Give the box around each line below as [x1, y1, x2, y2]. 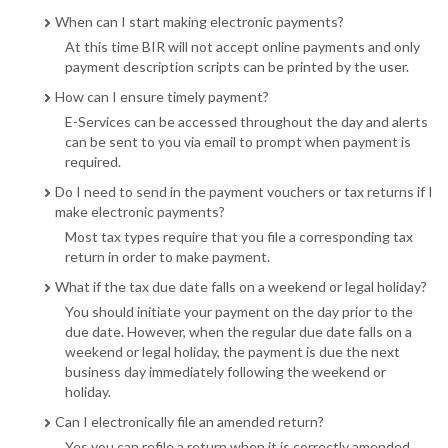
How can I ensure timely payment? [55, 88, 269, 105]
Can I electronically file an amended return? [55, 413, 324, 430]
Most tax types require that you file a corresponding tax [65, 228, 413, 245]
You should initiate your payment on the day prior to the [65, 303, 413, 320]
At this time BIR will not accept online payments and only [65, 38, 420, 55]
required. [65, 153, 121, 170]
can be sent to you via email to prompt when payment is [65, 133, 411, 150]
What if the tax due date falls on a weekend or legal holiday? [55, 278, 427, 295]
